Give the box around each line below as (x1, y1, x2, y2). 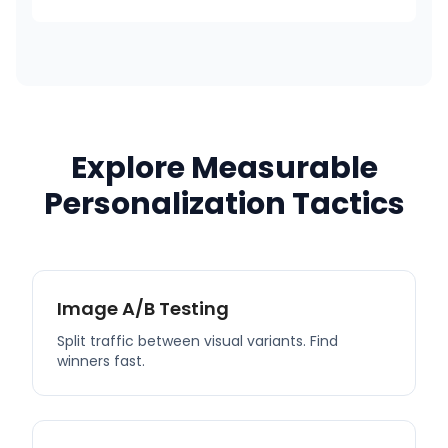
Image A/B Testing (57, 296, 229, 321)
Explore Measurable (70, 147, 378, 189)
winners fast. (57, 351, 145, 371)
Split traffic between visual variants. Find (57, 331, 338, 351)
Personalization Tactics (43, 183, 405, 225)
